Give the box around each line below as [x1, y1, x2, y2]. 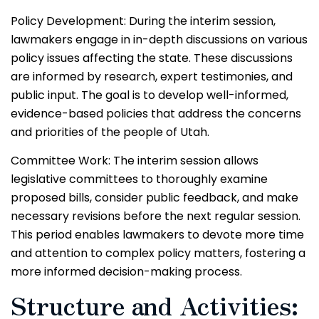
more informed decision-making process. [11, 263, 242, 280]
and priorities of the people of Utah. [11, 123, 209, 140]
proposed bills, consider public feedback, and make [11, 189, 298, 206]
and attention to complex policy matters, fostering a [11, 244, 305, 261]
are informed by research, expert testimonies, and [11, 68, 293, 85]
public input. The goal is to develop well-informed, [11, 86, 288, 103]
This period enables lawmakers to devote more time [11, 226, 304, 243]
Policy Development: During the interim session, [11, 12, 276, 29]
